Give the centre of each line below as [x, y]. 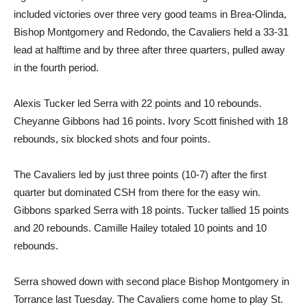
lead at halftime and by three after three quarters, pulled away [149, 49]
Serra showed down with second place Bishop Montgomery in [151, 281]
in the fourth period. [56, 67]
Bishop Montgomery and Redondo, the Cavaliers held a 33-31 [151, 32]
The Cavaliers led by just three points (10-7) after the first [140, 174]
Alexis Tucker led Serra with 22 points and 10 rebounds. [138, 103]
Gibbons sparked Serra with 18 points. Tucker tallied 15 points [151, 210]
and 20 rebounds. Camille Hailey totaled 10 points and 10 [140, 228]
